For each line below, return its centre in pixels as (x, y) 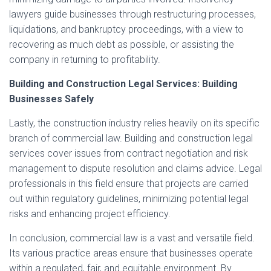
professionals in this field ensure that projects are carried (129, 184)
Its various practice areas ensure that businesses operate (131, 253)
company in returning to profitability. (85, 60)
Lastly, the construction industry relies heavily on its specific (134, 123)
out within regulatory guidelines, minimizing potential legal (129, 199)
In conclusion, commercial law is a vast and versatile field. (132, 238)
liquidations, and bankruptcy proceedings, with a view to (126, 29)
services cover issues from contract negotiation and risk (129, 153)
